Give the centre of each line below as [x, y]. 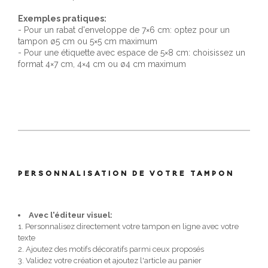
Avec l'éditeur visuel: [71, 215]
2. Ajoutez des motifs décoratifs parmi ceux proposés [111, 249]
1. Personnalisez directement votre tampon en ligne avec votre [128, 226]
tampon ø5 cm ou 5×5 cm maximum [88, 41]
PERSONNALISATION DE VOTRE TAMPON [126, 173]
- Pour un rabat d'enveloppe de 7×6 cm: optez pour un [124, 30]
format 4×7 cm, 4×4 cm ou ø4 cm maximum [102, 64]
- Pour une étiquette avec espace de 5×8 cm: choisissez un [132, 52]
